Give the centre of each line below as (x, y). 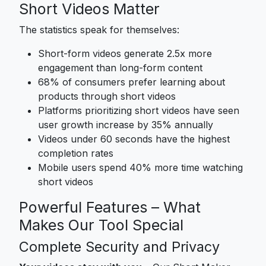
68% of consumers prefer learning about (132, 82)
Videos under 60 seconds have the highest (134, 139)
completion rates (76, 153)
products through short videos (107, 96)
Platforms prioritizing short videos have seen (139, 110)
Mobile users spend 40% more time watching (140, 167)
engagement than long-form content (120, 67)
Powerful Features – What (110, 207)
